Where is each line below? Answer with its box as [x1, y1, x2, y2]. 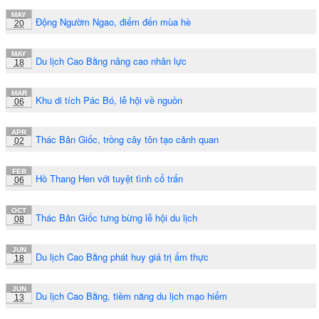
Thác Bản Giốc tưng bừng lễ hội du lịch [36, 210, 197, 224]
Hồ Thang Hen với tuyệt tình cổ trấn [36, 171, 183, 185]
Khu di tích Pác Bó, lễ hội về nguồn [36, 93, 182, 107]
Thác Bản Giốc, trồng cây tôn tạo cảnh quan [36, 132, 219, 146]
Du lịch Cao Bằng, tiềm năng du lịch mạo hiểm [36, 288, 227, 303]
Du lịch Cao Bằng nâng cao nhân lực [36, 53, 187, 68]
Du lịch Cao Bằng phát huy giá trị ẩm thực [36, 249, 209, 263]
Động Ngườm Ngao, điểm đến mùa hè [36, 14, 191, 28]
